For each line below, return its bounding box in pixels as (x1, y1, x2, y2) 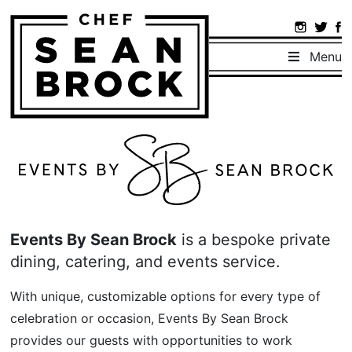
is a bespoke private (177, 230, 332, 250)
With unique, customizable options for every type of (10, 288, 321, 305)
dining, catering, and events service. (10, 252, 281, 272)
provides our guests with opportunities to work (10, 332, 293, 349)
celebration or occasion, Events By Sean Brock (10, 310, 289, 327)
